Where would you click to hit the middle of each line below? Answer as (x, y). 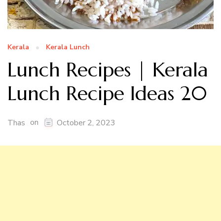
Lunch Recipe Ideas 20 (107, 93)
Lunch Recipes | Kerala (108, 69)
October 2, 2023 (86, 123)
